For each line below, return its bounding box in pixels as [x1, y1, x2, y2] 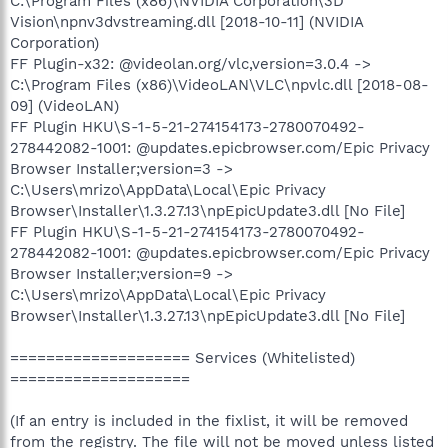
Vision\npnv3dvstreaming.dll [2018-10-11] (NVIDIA [10, 12, 363, 31]
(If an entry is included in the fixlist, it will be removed [10, 411, 408, 430]
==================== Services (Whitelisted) [10, 348, 355, 367]
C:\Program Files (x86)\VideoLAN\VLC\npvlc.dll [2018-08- [10, 75, 429, 94]
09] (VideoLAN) [10, 96, 119, 115]
